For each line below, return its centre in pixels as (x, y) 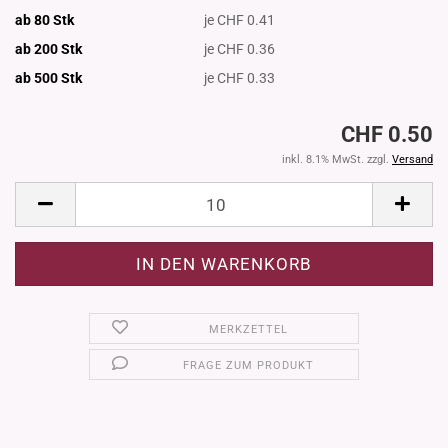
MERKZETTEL (249, 330)
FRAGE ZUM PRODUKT (249, 366)
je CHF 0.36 (240, 48)
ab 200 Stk (48, 48)
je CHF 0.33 (240, 77)
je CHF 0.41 (240, 19)
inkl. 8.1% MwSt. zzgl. (337, 160)
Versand (412, 160)
